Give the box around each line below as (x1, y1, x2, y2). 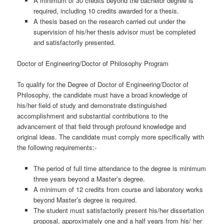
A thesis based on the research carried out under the (33, 16, 185, 26)
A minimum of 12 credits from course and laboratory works (33, 184, 203, 194)
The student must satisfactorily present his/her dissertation (33, 205, 204, 215)
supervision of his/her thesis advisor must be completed (33, 27, 195, 37)
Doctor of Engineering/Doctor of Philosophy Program (17, 58, 169, 68)
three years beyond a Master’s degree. (33, 174, 145, 184)
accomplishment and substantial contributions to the (17, 111, 168, 121)
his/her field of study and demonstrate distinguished (17, 100, 167, 110)
